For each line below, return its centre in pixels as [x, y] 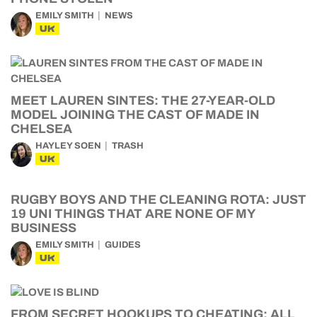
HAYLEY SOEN [68, 146]
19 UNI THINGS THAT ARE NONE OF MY [133, 214]
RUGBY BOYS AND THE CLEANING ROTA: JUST [158, 200]
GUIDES [123, 245]
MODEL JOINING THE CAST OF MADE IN [135, 115]
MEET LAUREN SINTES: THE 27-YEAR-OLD [143, 100]
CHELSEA [41, 129]
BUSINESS [44, 228]
